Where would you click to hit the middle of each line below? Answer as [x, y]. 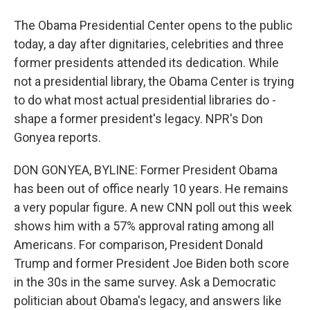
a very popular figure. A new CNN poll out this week [153, 207]
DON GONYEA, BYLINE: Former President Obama [146, 170]
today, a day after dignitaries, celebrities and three [149, 44]
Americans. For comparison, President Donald [138, 245]
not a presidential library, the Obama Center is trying [154, 81]
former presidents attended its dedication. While [146, 63]
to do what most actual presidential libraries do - [145, 100]
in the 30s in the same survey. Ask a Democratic [145, 282]
